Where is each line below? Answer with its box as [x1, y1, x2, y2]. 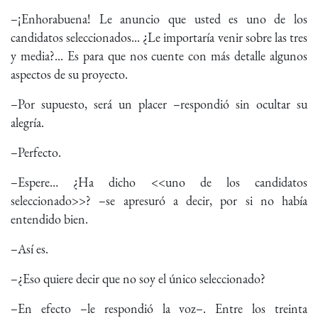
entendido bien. [11, 211, 88, 228]
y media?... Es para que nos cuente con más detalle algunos [11, 48, 307, 65]
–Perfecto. [11, 144, 64, 161]
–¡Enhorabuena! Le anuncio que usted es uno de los [11, 11, 307, 28]
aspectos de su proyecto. [11, 66, 128, 83]
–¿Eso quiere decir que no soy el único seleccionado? [11, 270, 268, 287]
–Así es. [11, 241, 48, 258]
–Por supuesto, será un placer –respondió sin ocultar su [11, 96, 307, 113]
